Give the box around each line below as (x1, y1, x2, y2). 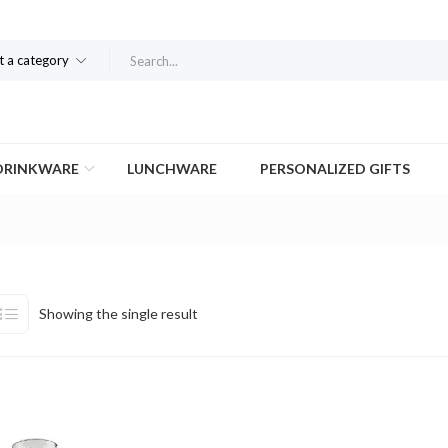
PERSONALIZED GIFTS (260, 159, 410, 177)
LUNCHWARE (127, 159, 217, 177)
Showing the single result (39, 304, 198, 322)
